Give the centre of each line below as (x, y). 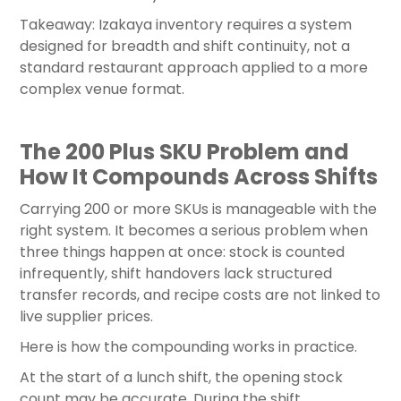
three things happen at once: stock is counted (182, 252)
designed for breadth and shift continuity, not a (185, 47)
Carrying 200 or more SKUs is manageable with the (198, 209)
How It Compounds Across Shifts (199, 177)
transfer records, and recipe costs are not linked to (200, 295)
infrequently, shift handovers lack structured (176, 274)
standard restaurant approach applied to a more (194, 68)
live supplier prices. (86, 317)
